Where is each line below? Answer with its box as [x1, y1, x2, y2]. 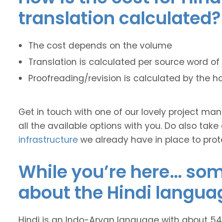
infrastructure [18, 133, 78, 146]
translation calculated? [18, 5, 221, 30]
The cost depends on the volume [28, 39, 172, 52]
